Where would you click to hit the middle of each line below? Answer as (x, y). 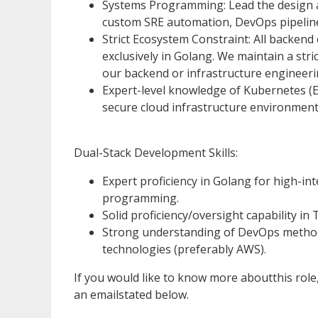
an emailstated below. (131, 294)
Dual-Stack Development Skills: (156, 152)
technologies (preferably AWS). (184, 249)
